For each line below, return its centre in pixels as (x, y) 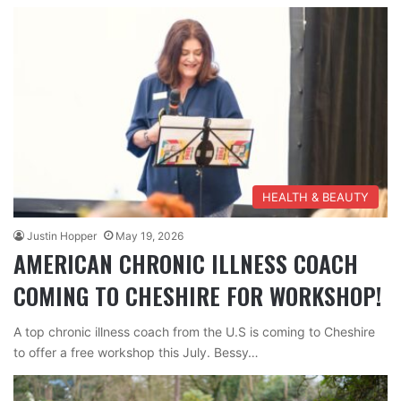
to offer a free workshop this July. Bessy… (136, 353)
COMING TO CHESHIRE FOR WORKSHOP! (197, 296)
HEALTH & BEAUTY (316, 197)
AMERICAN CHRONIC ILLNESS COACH (186, 264)
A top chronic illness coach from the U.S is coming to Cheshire (194, 332)
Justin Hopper (62, 236)
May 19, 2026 (149, 236)
